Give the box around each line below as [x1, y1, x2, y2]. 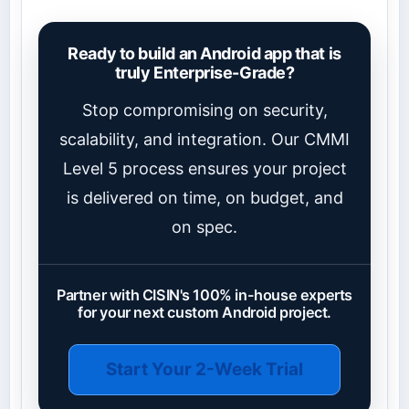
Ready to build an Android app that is [68, 44, 341, 64]
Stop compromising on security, [81, 100, 328, 121]
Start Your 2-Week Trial [106, 359, 303, 381]
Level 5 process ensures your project [62, 159, 347, 179]
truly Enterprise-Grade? [114, 63, 295, 83]
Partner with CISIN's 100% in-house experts [57, 286, 352, 305]
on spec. [172, 217, 237, 237]
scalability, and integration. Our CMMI [59, 130, 350, 150]
